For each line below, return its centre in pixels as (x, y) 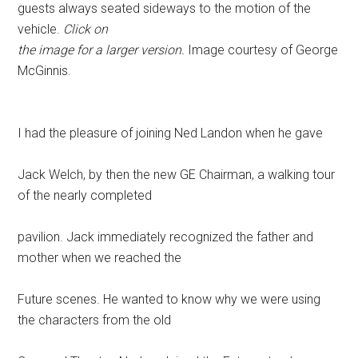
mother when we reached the (100, 257)
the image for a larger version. (101, 50)
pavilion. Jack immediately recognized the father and (166, 237)
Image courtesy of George (262, 50)
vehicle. (41, 29)
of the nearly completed (85, 195)
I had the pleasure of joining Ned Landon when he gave (171, 133)
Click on (86, 29)
